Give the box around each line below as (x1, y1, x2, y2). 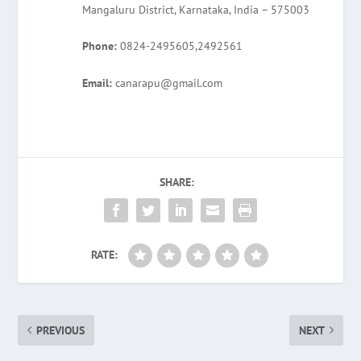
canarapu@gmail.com (112, 75, 223, 90)
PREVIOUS (36, 322, 85, 338)
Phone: (82, 39, 118, 54)
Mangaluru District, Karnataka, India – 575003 (82, 2, 310, 17)
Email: (82, 75, 113, 90)
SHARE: (159, 174, 194, 189)
